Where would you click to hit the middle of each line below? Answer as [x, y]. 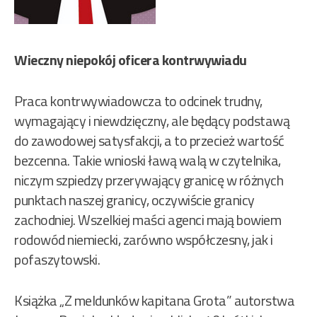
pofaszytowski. [57, 260]
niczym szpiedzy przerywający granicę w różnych [149, 180]
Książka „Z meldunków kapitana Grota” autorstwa [154, 301]
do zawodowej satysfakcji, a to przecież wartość [149, 141]
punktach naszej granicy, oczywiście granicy [134, 200]
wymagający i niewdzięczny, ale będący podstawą [152, 121]
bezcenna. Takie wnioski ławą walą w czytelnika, [148, 161]
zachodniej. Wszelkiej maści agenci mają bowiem [148, 220]
